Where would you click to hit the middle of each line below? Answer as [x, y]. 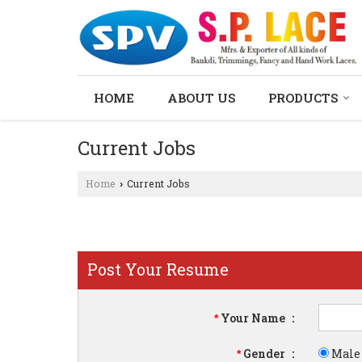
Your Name [253, 318]
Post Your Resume [158, 269]
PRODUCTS [303, 98]
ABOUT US [201, 98]
